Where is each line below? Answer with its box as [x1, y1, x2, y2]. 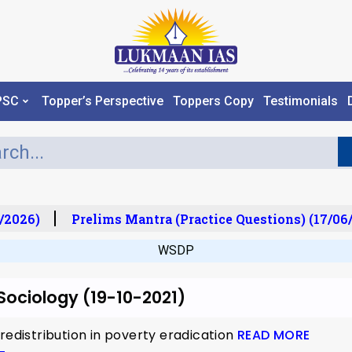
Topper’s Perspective [41, 93, 163, 109]
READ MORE [237, 325, 310, 344]
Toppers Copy [172, 93, 254, 109]
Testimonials [262, 93, 338, 109]
